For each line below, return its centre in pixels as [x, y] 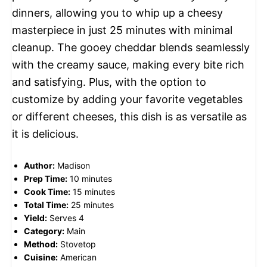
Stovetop [78, 244]
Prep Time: [46, 179]
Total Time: [46, 205]
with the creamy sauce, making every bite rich [128, 65]
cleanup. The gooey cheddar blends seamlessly [131, 48]
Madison [74, 166]
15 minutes [94, 192]
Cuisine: [41, 257]
